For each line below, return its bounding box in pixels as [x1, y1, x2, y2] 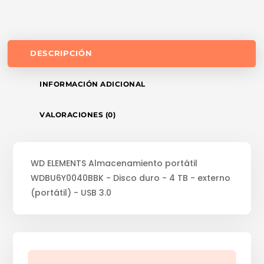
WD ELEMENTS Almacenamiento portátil [31, 157, 198, 169]
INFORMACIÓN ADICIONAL [39, 79, 146, 88]
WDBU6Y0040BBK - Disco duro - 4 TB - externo [31, 171, 231, 184]
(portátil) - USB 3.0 [31, 186, 112, 199]
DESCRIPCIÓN [30, 48, 93, 58]
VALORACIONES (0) [39, 110, 116, 119]
